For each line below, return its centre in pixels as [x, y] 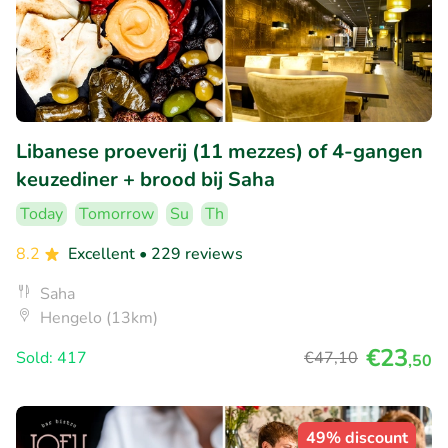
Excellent [103, 253]
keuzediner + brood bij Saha [145, 179]
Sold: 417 [51, 357]
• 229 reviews [191, 253]
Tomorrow [116, 213]
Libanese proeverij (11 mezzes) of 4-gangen [219, 151]
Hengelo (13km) [99, 317]
